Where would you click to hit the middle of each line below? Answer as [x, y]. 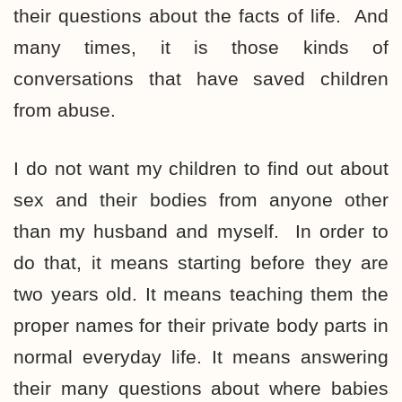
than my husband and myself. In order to [201, 231]
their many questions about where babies [201, 388]
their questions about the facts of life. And [201, 16]
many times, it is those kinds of [201, 47]
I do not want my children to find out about [201, 168]
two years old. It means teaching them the [201, 294]
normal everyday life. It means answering [201, 357]
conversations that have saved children [201, 79]
